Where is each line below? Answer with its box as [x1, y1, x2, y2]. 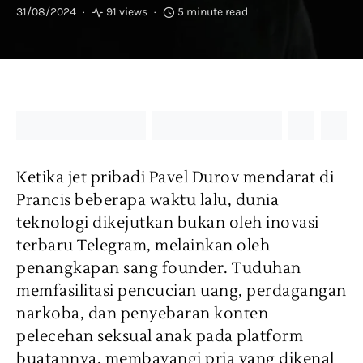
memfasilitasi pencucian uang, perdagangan [16, 281, 347, 301]
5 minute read [177, 5, 248, 19]
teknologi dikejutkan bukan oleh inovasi [16, 213, 319, 233]
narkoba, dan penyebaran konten [16, 304, 268, 323]
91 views [106, 5, 147, 19]
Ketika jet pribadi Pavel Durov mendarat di [16, 168, 334, 187]
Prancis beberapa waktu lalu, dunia [16, 190, 279, 210]
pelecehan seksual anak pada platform [16, 327, 303, 346]
